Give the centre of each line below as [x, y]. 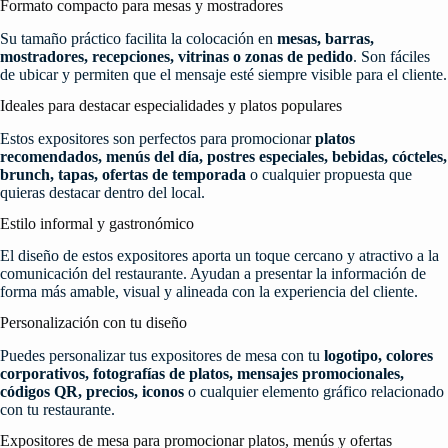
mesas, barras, [325, 39]
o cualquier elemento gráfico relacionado [314, 391]
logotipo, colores [378, 355]
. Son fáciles [391, 57]
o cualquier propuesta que [329, 174]
